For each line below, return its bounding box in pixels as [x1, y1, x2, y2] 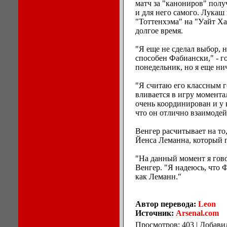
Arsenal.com [176, 209, 219, 217]
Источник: [135, 209, 176, 217]
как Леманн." [135, 172, 181, 181]
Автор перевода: [135, 200, 198, 208]
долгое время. [135, 26, 183, 35]
